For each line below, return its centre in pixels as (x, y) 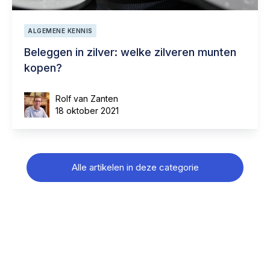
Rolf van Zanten (87, 98)
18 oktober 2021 (87, 110)
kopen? (43, 67)
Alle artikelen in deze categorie (135, 167)
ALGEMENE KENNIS (60, 30)
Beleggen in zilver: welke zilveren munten (130, 52)
